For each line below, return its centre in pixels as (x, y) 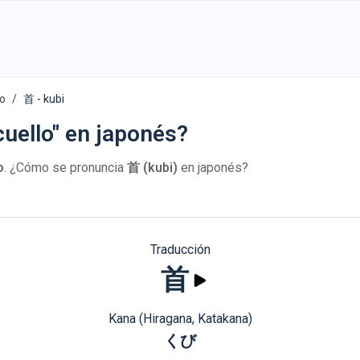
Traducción (180, 250)
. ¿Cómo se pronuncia (65, 168)
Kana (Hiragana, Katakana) (180, 319)
